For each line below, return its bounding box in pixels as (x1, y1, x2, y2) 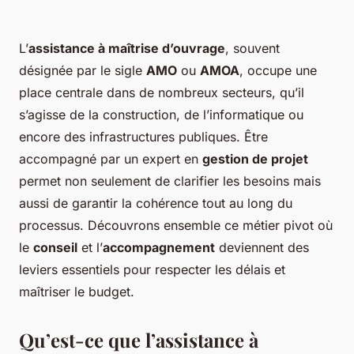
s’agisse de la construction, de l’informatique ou (19, 107, 303, 123)
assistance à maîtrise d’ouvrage (28, 40, 225, 57)
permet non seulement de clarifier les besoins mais (19, 173, 321, 190)
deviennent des (215, 239, 309, 256)
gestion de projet (202, 151, 308, 168)
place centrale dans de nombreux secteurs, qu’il (19, 85, 304, 101)
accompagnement (103, 239, 215, 256)
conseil (33, 239, 77, 256)
